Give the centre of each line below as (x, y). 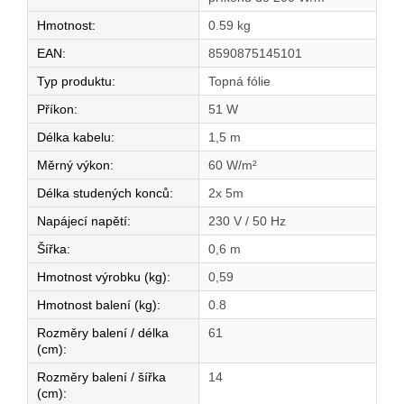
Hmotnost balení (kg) (97, 305)
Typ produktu (74, 82)
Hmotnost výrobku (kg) (102, 277)
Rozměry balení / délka (103, 333)
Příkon (55, 110)
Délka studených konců (103, 193)
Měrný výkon (73, 165)
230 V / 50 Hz (247, 221)
